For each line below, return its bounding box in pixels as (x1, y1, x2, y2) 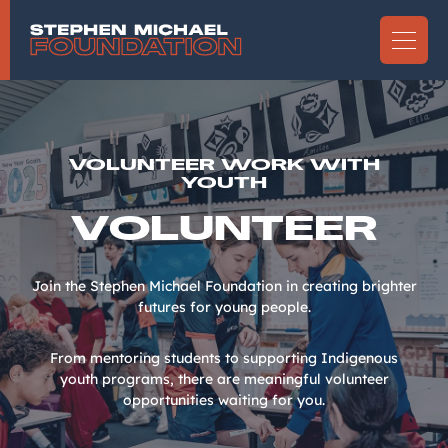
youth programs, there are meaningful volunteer (59, 370, 389, 388)
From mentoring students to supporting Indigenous (50, 349, 398, 367)
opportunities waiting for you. (123, 391, 325, 409)
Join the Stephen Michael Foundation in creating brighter (31, 277, 417, 295)
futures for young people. (137, 298, 311, 316)
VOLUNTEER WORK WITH (68, 152, 380, 177)
